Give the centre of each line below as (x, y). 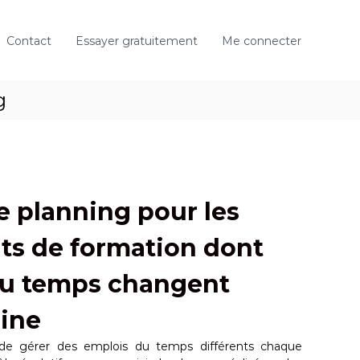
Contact (29, 41)
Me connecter (262, 41)
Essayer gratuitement (137, 41)
